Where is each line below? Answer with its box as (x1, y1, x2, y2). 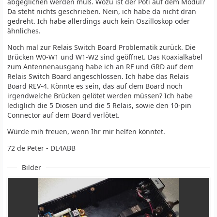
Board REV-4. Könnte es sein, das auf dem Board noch (7, 81, 183, 91)
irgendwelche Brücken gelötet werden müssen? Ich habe (7, 91, 193, 100)
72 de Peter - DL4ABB (7, 143, 76, 153)
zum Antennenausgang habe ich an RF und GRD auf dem (7, 62, 194, 71)
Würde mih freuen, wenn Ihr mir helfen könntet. (7, 127, 166, 136)
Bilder (22, 163, 42, 172)
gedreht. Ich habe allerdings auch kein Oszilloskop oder (7, 16, 190, 26)
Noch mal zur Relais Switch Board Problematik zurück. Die (7, 43, 196, 52)
